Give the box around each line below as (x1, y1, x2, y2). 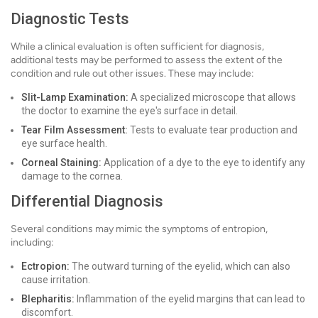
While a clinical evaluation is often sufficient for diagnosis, (11, 40, 264, 53)
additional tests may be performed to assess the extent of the (11, 54, 283, 67)
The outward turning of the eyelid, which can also (70, 261, 290, 273)
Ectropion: (21, 261, 70, 273)
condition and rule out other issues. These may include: (11, 67, 254, 80)
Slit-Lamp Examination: (21, 92, 128, 104)
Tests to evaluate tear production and (128, 124, 297, 136)
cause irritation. (21, 274, 90, 286)
